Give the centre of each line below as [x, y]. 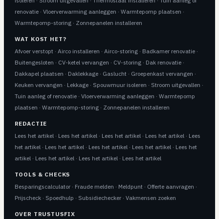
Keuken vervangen [38, 85]
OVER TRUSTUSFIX [45, 214]
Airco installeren [78, 51]
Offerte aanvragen [170, 186]
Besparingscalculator [42, 186]
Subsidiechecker [99, 198]
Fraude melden [94, 186]
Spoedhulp [59, 198]
